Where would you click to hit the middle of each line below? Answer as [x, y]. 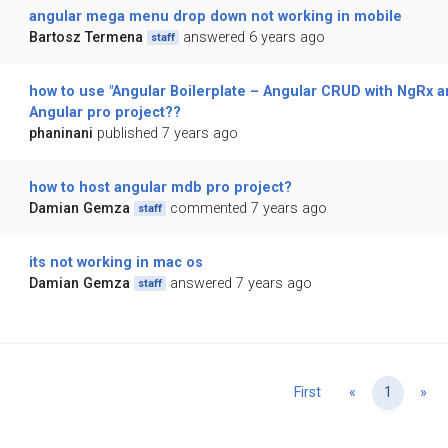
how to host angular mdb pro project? [160, 188]
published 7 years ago [167, 134]
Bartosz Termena [85, 38]
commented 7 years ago [249, 209]
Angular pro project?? [104, 113]
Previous [383, 392]
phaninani [60, 134]
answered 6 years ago [254, 38]
